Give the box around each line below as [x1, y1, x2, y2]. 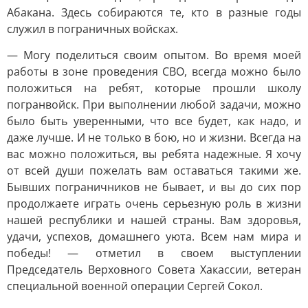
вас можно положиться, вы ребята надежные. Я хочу [7, 146, 301, 162]
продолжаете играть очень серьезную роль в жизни [7, 196, 301, 211]
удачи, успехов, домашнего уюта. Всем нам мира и [7, 229, 301, 244]
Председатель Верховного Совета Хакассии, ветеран [7, 262, 301, 277]
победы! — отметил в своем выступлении [7, 245, 301, 261]
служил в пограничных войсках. [7, 21, 178, 36]
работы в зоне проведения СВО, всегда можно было [7, 64, 301, 79]
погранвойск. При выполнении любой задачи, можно [7, 97, 301, 112]
